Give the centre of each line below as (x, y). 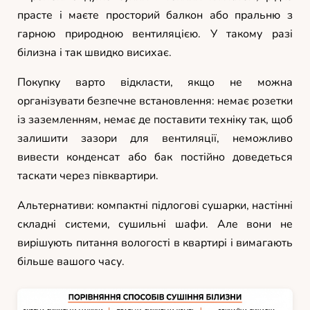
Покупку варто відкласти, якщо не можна (155, 82)
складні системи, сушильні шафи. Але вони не (155, 224)
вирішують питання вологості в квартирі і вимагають (155, 243)
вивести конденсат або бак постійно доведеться (155, 157)
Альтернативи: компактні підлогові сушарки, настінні (155, 205)
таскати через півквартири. (88, 175)
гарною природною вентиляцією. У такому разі (155, 34)
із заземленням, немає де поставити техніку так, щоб (155, 119)
